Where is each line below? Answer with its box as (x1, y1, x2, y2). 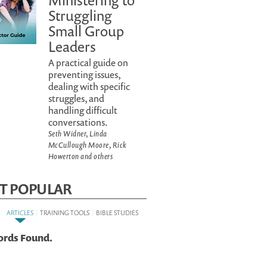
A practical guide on (48, 56, 128, 69)
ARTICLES (7, 208, 33, 217)
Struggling (48, 6, 112, 25)
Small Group (48, 21, 124, 41)
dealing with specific (48, 80, 130, 93)
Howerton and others (48, 151, 113, 162)
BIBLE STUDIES (96, 208, 138, 217)
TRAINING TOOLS (40, 208, 89, 217)
